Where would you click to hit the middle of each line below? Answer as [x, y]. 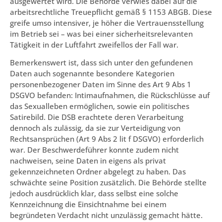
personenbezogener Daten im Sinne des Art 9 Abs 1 [101, 84]
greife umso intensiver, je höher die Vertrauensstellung [107, 23]
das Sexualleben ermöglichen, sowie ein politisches [100, 106]
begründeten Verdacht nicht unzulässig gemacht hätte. [106, 215]
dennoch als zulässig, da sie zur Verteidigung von [95, 128]
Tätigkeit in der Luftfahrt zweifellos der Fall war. [94, 44]
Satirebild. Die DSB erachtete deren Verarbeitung [97, 117]
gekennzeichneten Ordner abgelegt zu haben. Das [98, 172]
